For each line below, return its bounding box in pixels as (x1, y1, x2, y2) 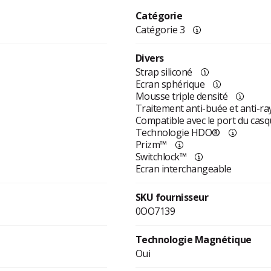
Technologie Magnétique (135, 233, 252, 247)
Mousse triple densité (135, 90, 228, 103)
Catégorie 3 (135, 23, 185, 37)
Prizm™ (135, 138, 167, 152)
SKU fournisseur (135, 191, 209, 204)
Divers (135, 51, 164, 65)
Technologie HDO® (135, 126, 220, 140)
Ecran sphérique (135, 77, 205, 91)
